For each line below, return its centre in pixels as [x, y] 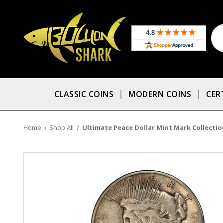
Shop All [62, 128]
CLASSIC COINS [84, 94]
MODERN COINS [160, 94]
